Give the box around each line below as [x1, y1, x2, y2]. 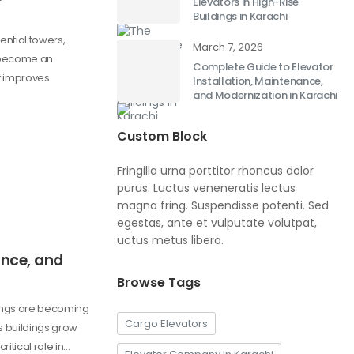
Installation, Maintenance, [193, 73, 323, 89]
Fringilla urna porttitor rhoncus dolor [117, 163, 314, 179]
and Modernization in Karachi [193, 88, 337, 104]
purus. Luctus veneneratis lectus [117, 180, 296, 197]
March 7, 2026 [193, 40, 263, 55]
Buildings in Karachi [193, 9, 288, 24]
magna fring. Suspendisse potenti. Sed [117, 198, 329, 214]
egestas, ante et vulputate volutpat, [117, 215, 317, 232]
